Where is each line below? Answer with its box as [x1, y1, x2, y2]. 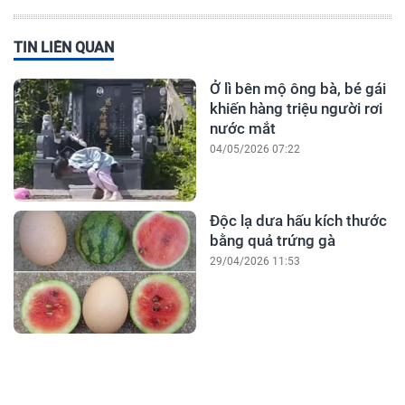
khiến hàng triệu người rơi [209, 99, 382, 118]
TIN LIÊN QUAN [14, 39, 114, 57]
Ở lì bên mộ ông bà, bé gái [209, 80, 386, 99]
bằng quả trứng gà [209, 231, 335, 250]
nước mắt [209, 119, 276, 138]
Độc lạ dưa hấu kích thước [209, 212, 387, 231]
